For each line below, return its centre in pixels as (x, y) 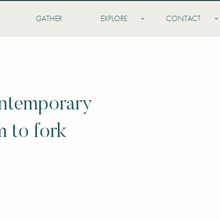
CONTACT (183, 19)
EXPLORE (114, 19)
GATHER (49, 19)
